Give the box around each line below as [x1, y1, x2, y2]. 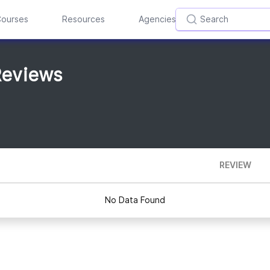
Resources [61, 14, 105, 24]
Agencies [138, 14, 176, 24]
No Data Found [105, 195, 165, 205]
